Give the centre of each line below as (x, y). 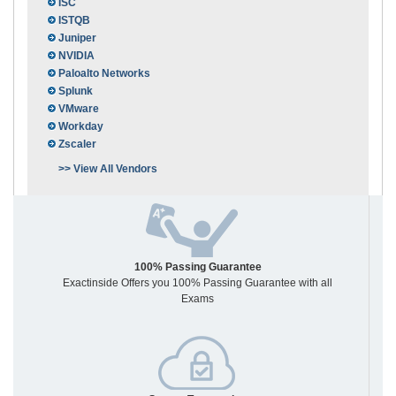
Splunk (76, 91)
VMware (79, 109)
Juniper (77, 38)
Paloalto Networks (104, 74)
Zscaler (77, 145)
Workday (81, 127)
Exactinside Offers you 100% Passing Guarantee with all (198, 283)
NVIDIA (76, 56)
